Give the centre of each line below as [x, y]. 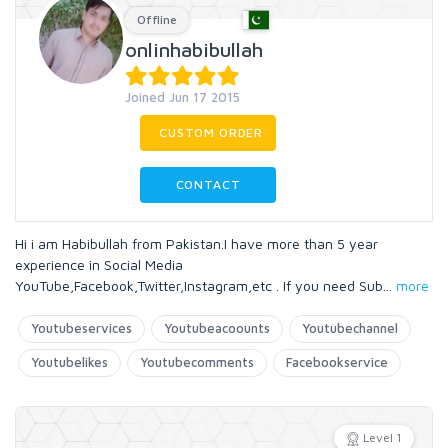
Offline [157, 19]
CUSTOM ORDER [211, 132]
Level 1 [382, 437]
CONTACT [208, 184]
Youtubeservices [81, 328]
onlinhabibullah [194, 49]
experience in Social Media [99, 264]
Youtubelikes [69, 362]
